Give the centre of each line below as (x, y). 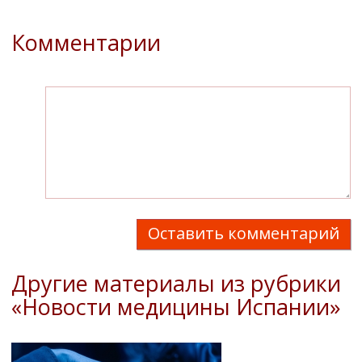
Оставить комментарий (244, 233)
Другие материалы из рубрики (176, 283)
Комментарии (86, 42)
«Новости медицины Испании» (176, 306)
